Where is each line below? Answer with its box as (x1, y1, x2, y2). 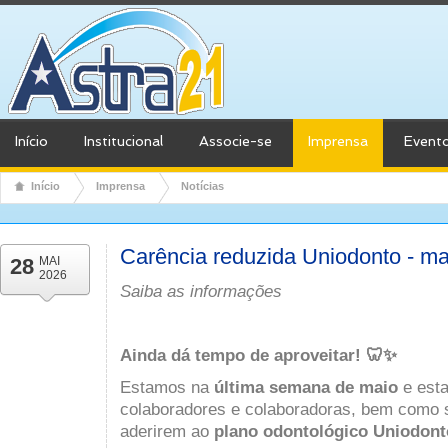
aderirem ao (120, 421, 214, 441)
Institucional (84, 133, 163, 149)
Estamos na (120, 377, 214, 397)
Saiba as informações (120, 281, 282, 301)
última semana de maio (214, 377, 398, 397)
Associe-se (199, 133, 272, 149)
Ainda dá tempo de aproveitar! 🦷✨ (120, 345, 397, 365)
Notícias (181, 180, 224, 192)
